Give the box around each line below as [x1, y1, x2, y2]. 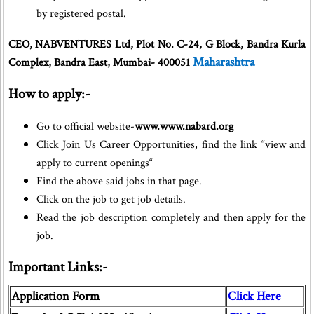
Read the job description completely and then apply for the [36, 210, 306, 225]
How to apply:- [8, 85, 90, 103]
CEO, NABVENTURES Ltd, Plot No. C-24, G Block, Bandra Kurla [8, 37, 306, 52]
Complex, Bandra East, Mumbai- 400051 [8, 55, 193, 70]
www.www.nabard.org [135, 119, 233, 134]
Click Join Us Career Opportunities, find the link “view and [36, 137, 306, 152]
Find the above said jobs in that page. [36, 174, 202, 189]
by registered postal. [36, 6, 126, 21]
